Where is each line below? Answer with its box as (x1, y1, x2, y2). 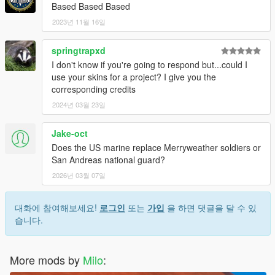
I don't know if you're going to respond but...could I (52, 58, 247, 71)
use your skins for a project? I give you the (52, 71, 216, 83)
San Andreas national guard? (52, 153, 165, 166)
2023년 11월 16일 (52, 17, 106, 27)
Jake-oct (52, 127, 88, 140)
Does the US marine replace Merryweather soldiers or (52, 141, 261, 154)
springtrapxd (52, 44, 106, 57)
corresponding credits (52, 83, 136, 96)
